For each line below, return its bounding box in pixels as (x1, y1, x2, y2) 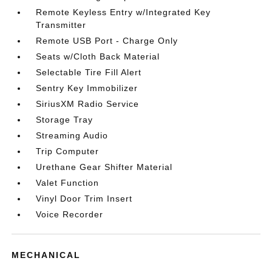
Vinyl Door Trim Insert (36, 194, 133, 203)
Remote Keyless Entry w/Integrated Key (36, 7, 211, 17)
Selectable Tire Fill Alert (36, 67, 142, 77)
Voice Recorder (36, 209, 104, 219)
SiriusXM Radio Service (36, 99, 140, 109)
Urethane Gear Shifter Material (36, 162, 173, 172)
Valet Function (36, 178, 100, 188)
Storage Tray (36, 115, 93, 124)
